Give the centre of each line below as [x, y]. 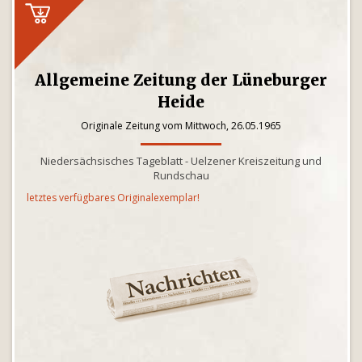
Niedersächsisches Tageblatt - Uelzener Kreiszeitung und [181, 161]
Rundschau [181, 175]
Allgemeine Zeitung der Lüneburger [181, 80]
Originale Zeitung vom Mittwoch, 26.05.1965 [181, 126]
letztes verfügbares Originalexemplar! [113, 198]
